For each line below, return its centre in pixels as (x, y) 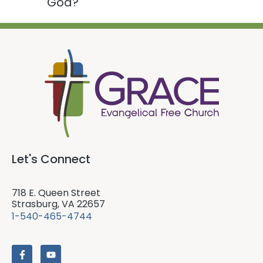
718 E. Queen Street (56, 193)
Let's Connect (51, 159)
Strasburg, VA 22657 (58, 204)
